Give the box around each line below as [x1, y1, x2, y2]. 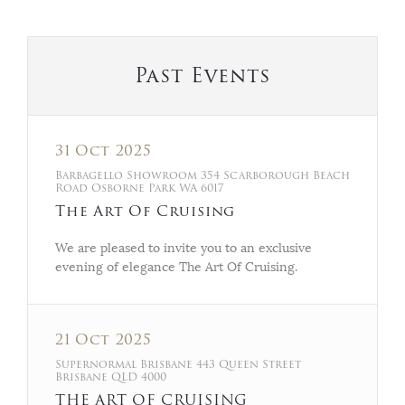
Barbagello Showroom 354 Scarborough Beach [55, 166, 350, 184]
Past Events [134, 61, 271, 90]
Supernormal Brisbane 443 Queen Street [55, 355, 301, 372]
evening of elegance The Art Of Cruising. [55, 259, 297, 275]
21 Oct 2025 [55, 328, 152, 351]
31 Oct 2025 [55, 139, 152, 162]
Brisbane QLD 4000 [55, 368, 166, 385]
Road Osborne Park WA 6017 [55, 179, 223, 196]
